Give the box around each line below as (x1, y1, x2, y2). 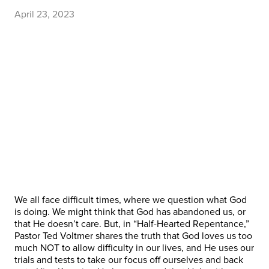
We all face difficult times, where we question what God (14, 194, 247, 207)
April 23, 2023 (14, 8, 74, 21)
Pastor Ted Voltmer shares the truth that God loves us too (14, 230, 252, 243)
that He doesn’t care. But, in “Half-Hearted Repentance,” (14, 218, 249, 231)
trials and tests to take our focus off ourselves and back (14, 254, 243, 267)
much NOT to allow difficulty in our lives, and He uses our (14, 242, 254, 255)
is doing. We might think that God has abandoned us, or (14, 206, 246, 219)
